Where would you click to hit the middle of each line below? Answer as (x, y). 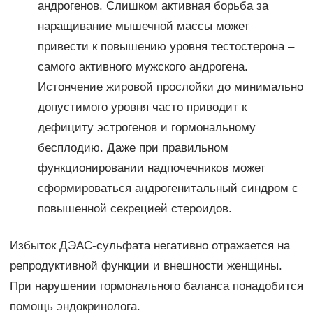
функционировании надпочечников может (151, 168)
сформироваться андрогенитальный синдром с (168, 189)
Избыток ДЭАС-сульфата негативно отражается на (150, 246)
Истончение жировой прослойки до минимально (170, 87)
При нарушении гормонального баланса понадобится (156, 286)
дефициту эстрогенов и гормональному (146, 128)
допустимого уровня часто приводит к (142, 108)
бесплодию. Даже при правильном (133, 148)
